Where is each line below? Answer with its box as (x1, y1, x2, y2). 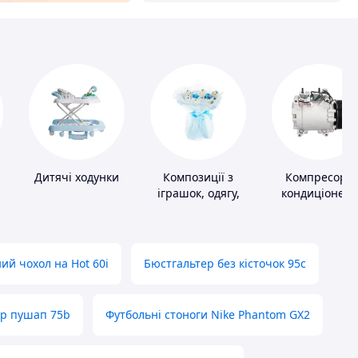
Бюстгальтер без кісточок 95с (144, 256, 306, 272)
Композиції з (163, 169, 233, 185)
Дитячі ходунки (34, 169, 119, 185)
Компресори (285, 169, 354, 185)
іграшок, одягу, (157, 185, 240, 201)
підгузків (174, 201, 222, 217)
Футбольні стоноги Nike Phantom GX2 (105, 307, 310, 323)
